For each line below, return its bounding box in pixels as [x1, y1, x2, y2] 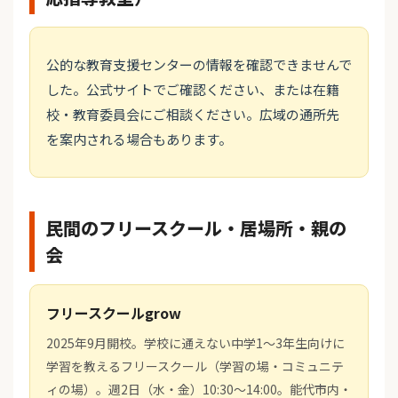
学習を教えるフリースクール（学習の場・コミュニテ [46, 357, 344, 376]
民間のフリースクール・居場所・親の [45, 215, 346, 242]
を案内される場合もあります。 [46, 130, 232, 149]
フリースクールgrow [46, 302, 181, 324]
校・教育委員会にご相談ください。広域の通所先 [46, 105, 339, 124]
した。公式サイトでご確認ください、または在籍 [46, 80, 339, 99]
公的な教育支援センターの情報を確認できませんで [46, 55, 352, 75]
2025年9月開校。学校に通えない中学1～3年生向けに [46, 334, 345, 353]
